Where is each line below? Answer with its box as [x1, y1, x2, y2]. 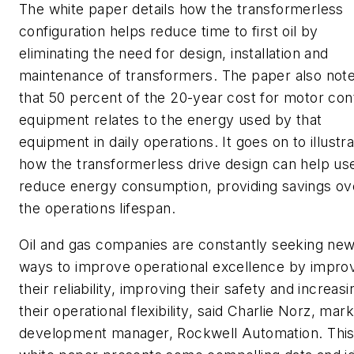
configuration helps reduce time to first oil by [19, 23, 318, 40]
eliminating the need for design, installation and [19, 45, 329, 62]
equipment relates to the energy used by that [19, 111, 322, 129]
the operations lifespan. [19, 200, 176, 217]
